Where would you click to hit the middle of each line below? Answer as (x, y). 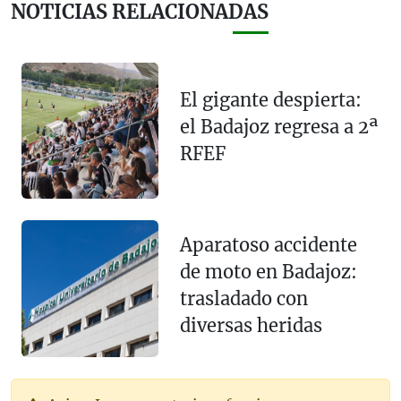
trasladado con (243, 298)
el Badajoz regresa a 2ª (278, 126)
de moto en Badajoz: (268, 271)
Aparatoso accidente (268, 244)
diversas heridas (251, 325)
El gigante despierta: (270, 99)
